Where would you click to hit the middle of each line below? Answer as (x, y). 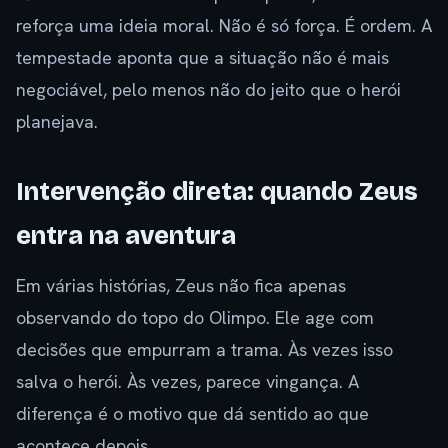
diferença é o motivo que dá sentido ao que (192, 414)
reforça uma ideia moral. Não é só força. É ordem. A (224, 26)
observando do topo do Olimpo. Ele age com (195, 318)
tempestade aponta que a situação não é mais (202, 58)
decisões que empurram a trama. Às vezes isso (204, 350)
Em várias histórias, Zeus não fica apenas (181, 286)
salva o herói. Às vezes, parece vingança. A (187, 382)
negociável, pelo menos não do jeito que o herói (208, 90)
